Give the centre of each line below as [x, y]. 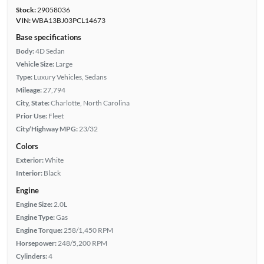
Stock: [26, 9]
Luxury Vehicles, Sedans [70, 77]
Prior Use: [31, 115]
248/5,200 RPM [82, 243]
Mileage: [29, 90]
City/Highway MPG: [47, 128]
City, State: [32, 103]
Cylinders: [31, 256]
